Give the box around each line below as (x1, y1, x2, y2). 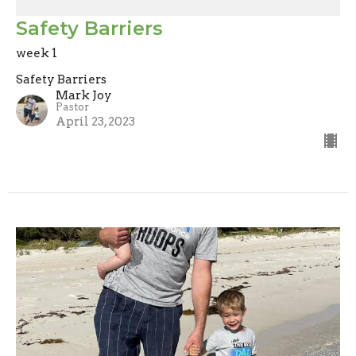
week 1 (16, 46, 57, 61)
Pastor (56, 101, 89, 114)
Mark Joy (56, 88, 112, 103)
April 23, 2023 (56, 114, 135, 130)
